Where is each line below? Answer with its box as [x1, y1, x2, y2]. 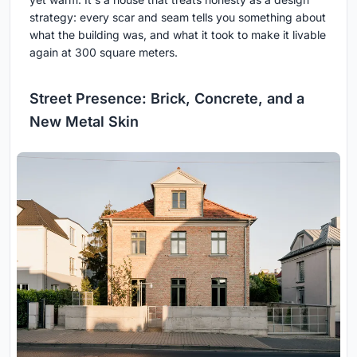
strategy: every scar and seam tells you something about [29, 10, 326, 24]
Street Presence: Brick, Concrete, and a [29, 89, 304, 107]
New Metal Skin [29, 112, 139, 130]
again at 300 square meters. [29, 45, 178, 59]
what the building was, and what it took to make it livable [29, 27, 326, 41]
